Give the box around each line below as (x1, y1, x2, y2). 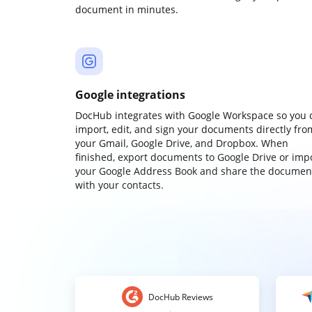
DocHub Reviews (148, 291, 213, 303)
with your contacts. (75, 178, 164, 192)
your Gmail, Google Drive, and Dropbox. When (75, 136, 288, 150)
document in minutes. (75, 3, 178, 16)
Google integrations (75, 87, 185, 102)
